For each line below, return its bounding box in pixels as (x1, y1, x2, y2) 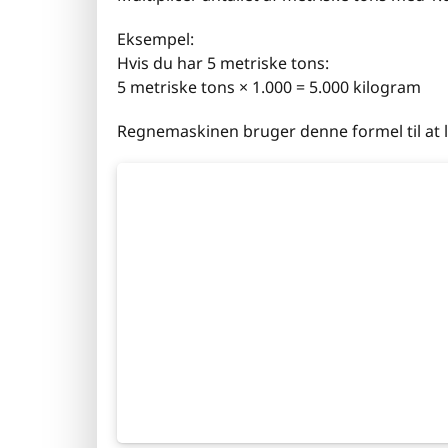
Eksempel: (117, 27, 194, 50)
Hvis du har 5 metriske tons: (117, 51, 329, 74)
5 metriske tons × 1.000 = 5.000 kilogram (117, 75, 421, 98)
